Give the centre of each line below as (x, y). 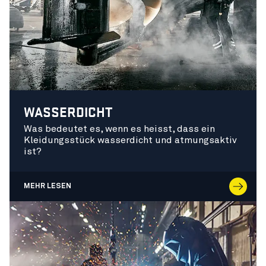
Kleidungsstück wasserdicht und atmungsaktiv (130, 140)
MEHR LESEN (47, 186)
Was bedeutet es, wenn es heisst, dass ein (119, 129)
